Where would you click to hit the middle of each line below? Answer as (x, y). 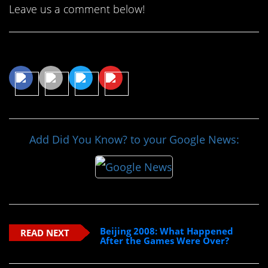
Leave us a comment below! (77, 9)
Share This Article (70, 52)
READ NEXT (45, 233)
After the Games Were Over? (165, 241)
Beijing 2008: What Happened (167, 231)
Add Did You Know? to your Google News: (134, 139)
